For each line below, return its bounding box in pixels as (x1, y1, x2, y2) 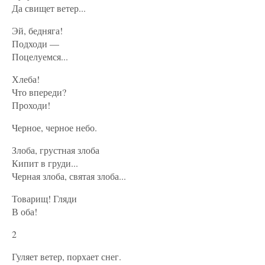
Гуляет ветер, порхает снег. (12, 250, 121, 263)
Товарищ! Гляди (12, 192, 77, 205)
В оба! (12, 205, 37, 218)
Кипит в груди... (12, 157, 78, 169)
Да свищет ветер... (12, 2, 86, 14)
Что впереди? (12, 86, 66, 98)
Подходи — (12, 37, 59, 50)
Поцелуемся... (12, 50, 68, 63)
